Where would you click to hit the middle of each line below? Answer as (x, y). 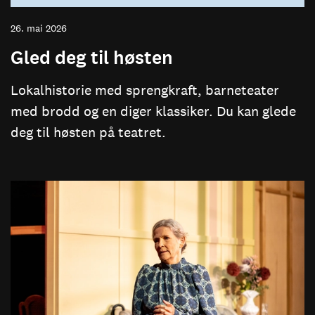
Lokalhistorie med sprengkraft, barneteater (145, 90)
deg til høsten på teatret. (88, 133)
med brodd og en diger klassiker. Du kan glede (153, 111)
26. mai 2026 (39, 28)
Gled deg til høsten (92, 58)
